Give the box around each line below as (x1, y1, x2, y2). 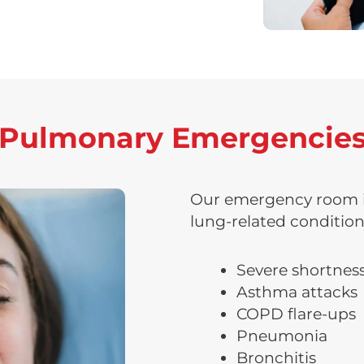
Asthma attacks (236, 282, 357, 301)
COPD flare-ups (236, 304, 356, 323)
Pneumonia (236, 326, 327, 345)
